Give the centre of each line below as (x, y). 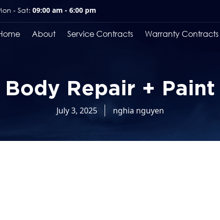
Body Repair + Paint (110, 85)
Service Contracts (100, 34)
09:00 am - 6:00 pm (63, 10)
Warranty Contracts (182, 34)
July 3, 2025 (77, 110)
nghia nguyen (138, 110)
